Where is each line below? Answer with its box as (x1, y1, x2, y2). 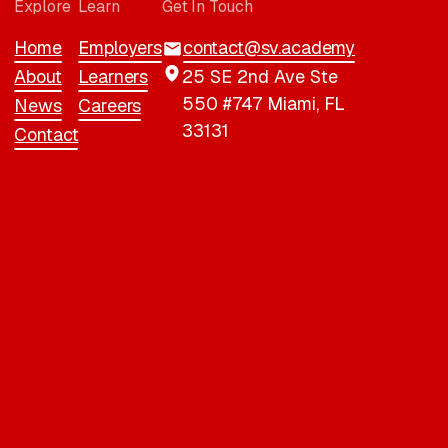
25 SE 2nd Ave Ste (181, 64, 338, 88)
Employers (78, 35, 162, 59)
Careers (78, 93, 142, 117)
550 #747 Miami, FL (181, 91, 345, 115)
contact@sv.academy (182, 35, 356, 59)
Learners (78, 64, 149, 88)
